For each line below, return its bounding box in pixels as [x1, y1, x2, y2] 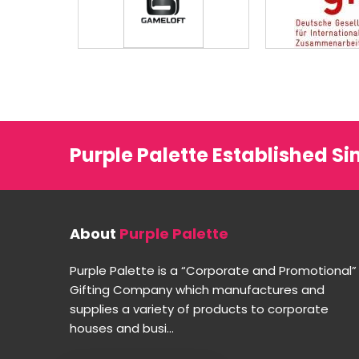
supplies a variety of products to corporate [70, 300, 329, 317]
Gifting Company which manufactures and [70, 280, 325, 298]
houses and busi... [70, 319, 174, 337]
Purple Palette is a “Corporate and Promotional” [70, 261, 357, 279]
